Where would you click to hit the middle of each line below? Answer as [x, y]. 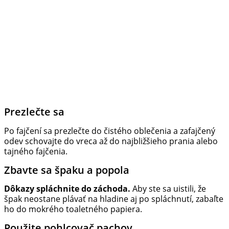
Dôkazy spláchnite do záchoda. [67, 189]
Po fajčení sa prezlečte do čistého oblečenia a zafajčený [110, 131]
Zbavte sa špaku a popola [67, 170]
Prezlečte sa [34, 112]
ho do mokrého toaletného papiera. [73, 209]
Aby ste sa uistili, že [168, 189]
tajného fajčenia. [36, 151]
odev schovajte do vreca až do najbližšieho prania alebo [111, 141]
